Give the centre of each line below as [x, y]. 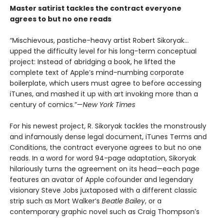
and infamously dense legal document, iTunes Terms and [108, 137]
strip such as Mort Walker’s [56, 201]
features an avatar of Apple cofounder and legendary [101, 180]
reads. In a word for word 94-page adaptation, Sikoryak [103, 158]
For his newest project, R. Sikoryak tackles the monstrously [108, 126]
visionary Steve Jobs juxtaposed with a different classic [103, 190]
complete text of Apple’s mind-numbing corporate [97, 73]
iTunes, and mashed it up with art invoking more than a [104, 94]
